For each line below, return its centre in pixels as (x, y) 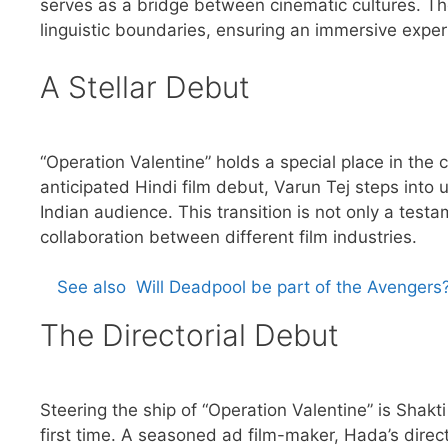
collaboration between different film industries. (228, 236)
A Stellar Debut (145, 86)
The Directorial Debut (189, 335)
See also (91, 287)
